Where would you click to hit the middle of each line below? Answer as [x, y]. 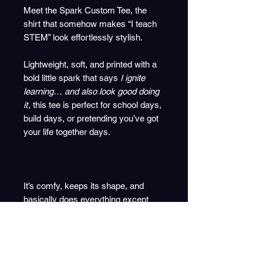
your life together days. [67, 132]
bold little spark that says [72, 78]
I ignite [133, 78]
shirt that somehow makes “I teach [90, 24]
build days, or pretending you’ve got [91, 119]
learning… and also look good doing [91, 92]
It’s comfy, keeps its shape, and [84, 186]
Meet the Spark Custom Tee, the [85, 11]
